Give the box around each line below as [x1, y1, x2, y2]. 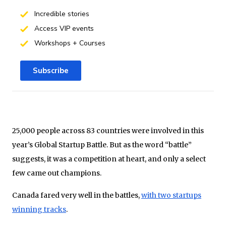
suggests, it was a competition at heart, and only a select [12, 154, 206, 163]
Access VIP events [32, 23, 94, 33]
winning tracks [12, 204, 66, 214]
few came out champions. [12, 168, 101, 178]
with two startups [141, 190, 201, 200]
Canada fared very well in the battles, [12, 190, 141, 200]
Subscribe [33, 65, 69, 76]
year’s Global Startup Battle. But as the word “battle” [12, 140, 192, 149]
